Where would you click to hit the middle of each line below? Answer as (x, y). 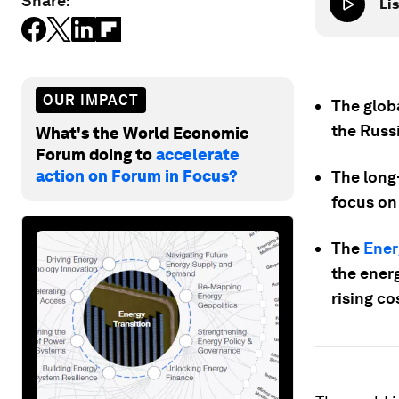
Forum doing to (96, 154)
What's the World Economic (142, 133)
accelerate (198, 154)
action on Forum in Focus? (137, 175)
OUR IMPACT (91, 100)
